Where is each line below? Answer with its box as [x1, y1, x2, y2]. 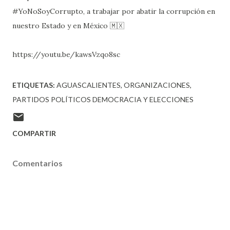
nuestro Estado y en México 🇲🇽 [12, 21, 124, 30]
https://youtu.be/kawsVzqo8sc [12, 50, 120, 59]
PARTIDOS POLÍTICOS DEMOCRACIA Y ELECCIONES [12, 95, 194, 104]
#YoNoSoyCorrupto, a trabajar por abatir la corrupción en [12, 7, 215, 16]
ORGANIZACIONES [124, 81, 190, 89]
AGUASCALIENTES [56, 81, 121, 89]
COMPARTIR [12, 129, 56, 138]
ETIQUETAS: [12, 81, 55, 89]
